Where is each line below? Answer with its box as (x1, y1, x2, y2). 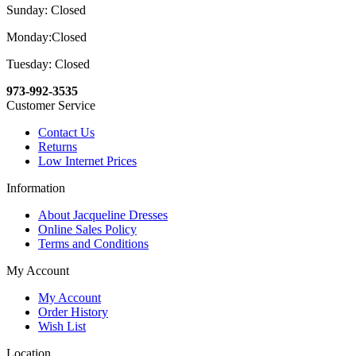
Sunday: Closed (6, 3, 86, 17)
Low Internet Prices (38, 154, 137, 168)
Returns (38, 140, 77, 154)
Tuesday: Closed (6, 57, 90, 72)
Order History (38, 305, 108, 319)
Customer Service (6, 99, 95, 113)
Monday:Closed (6, 30, 87, 44)
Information (6, 181, 65, 195)
